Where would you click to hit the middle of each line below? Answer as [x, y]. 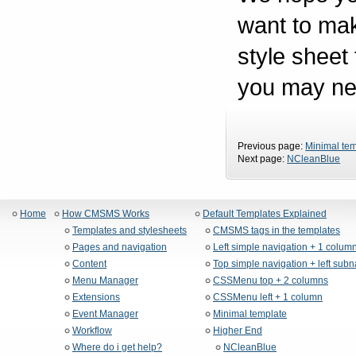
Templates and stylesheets [130, 231]
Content [89, 264]
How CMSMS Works [106, 214]
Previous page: [272, 147]
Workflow [92, 331]
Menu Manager [105, 281]
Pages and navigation [120, 248]
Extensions [96, 298]
